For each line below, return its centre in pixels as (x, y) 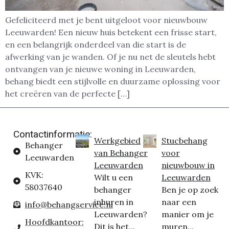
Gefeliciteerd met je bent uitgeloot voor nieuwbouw (106, 20)
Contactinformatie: (53, 134)
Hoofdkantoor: (54, 222)
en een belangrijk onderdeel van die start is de (96, 45)
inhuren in (113, 202)
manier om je (187, 214)
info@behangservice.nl (69, 204)
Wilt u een (113, 177)
